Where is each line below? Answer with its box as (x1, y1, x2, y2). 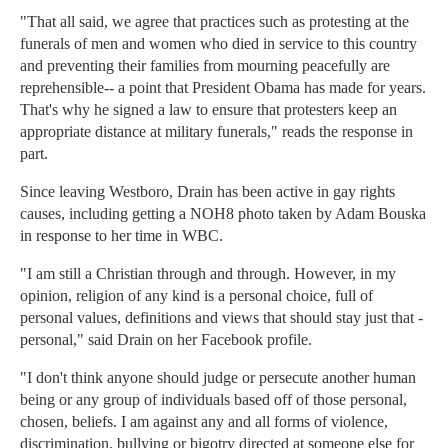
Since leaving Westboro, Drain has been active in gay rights (20, 183, 395, 201)
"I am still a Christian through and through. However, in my (20, 265, 396, 283)
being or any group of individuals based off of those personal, (20, 391, 407, 409)
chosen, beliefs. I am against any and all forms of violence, (20, 413, 388, 431)
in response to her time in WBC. (20, 227, 223, 245)
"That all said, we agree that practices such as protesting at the (20, 13, 409, 31)
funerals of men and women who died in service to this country (20, 35, 417, 53)
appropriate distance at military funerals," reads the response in (20, 123, 413, 141)
